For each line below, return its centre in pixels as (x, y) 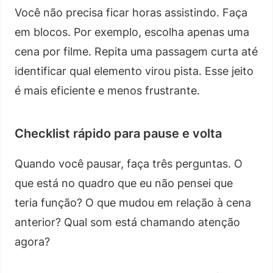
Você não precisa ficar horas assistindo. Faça (131, 12)
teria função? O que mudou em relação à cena (133, 202)
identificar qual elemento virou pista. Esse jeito (134, 71)
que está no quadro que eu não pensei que (124, 183)
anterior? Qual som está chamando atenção (127, 222)
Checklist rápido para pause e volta (118, 133)
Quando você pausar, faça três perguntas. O (129, 163)
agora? (32, 241)
